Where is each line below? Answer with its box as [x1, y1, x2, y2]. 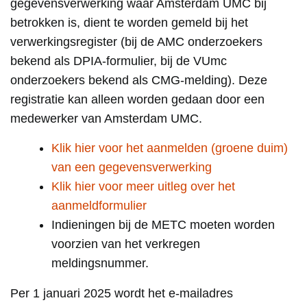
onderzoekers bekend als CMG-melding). [10, 73, 238, 87]
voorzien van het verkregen [51, 237, 200, 251]
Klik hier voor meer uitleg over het [51, 180, 235, 193]
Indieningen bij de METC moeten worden [51, 218, 275, 232]
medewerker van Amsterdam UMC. [10, 112, 202, 125]
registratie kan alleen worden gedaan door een [10, 93, 265, 106]
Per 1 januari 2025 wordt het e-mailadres [10, 286, 233, 300]
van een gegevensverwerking [51, 160, 212, 174]
